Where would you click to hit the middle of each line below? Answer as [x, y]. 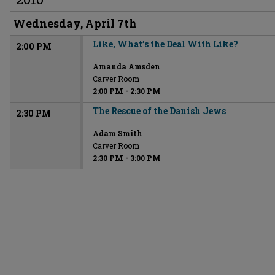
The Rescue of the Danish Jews [159, 111]
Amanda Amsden [126, 66]
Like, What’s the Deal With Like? [165, 44]
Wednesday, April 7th [75, 23]
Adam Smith [118, 133]
